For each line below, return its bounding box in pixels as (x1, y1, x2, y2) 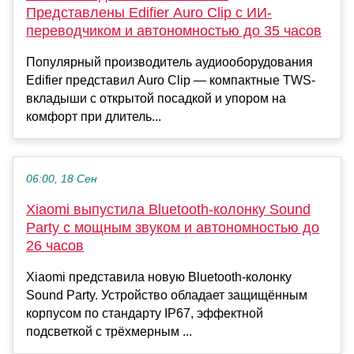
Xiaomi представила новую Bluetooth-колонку (26, 270, 292, 284)
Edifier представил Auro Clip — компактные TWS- (26, 73, 315, 88)
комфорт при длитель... (26, 110, 161, 124)
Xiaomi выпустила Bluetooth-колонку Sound (26, 201, 311, 218)
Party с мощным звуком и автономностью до (26, 220, 319, 236)
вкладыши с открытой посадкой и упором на (26, 92, 286, 106)
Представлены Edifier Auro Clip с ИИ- (26, 5, 272, 21)
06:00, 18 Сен (26, 173, 97, 186)
